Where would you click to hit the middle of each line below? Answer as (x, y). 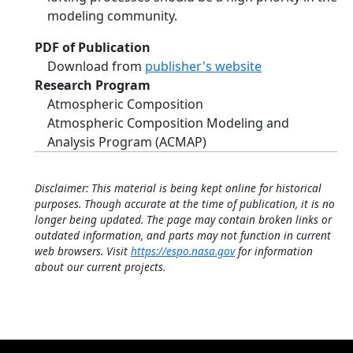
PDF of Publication (93, 47)
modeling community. (112, 16)
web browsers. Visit (83, 251)
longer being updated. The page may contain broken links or (183, 219)
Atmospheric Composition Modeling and (168, 123)
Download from (96, 66)
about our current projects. (100, 267)
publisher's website (203, 66)
